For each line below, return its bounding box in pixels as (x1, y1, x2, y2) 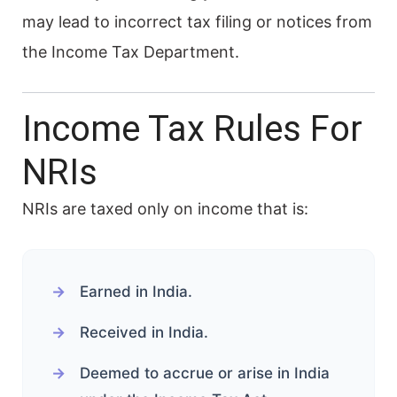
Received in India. (80, 323, 208, 341)
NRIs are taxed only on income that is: (22, 198, 308, 218)
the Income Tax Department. (22, 42, 239, 61)
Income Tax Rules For (22, 107, 362, 150)
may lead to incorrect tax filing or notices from (22, 12, 372, 31)
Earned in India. (80, 282, 192, 300)
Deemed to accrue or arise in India (80, 363, 330, 382)
